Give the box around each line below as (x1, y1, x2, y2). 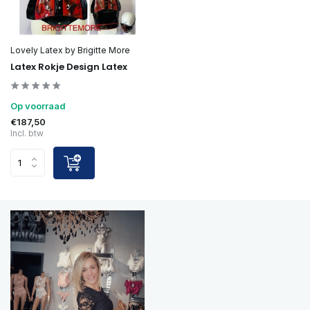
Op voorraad (10, 100, 66, 111)
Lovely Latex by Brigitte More (10, 44, 130, 55)
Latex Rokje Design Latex (10, 60, 127, 73)
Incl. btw (10, 127, 44, 138)
